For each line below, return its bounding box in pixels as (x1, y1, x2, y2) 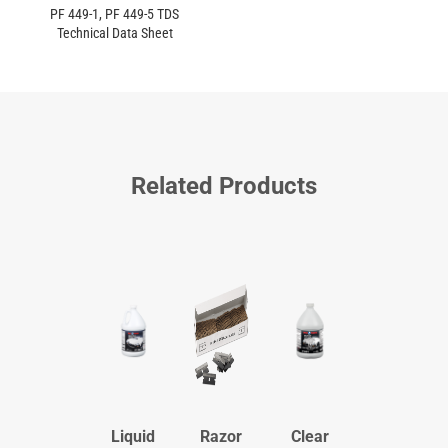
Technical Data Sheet (56, 25, 173, 42)
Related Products (131, 172, 317, 201)
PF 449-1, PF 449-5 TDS (50, 6, 179, 23)
